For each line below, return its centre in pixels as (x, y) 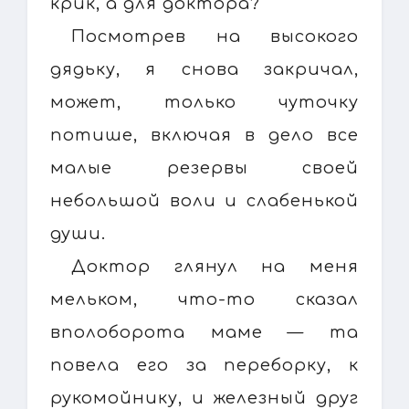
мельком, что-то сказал (204, 299)
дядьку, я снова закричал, (204, 69)
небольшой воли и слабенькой (204, 200)
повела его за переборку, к (204, 365)
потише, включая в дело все (204, 135)
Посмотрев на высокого (215, 36)
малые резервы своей (204, 168)
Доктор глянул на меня (215, 266)
